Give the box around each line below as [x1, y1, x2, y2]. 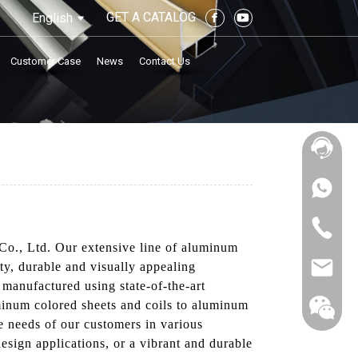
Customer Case [10, 54, 82, 67]
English [31, 10, 73, 26]
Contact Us [139, 54, 191, 67]
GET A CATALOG [106, 9, 196, 25]
